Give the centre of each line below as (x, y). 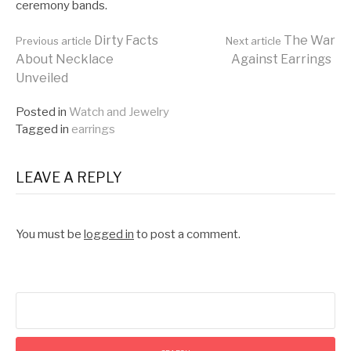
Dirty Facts (125, 41)
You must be (50, 235)
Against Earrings (281, 60)
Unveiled (42, 78)
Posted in (41, 112)
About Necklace (65, 60)
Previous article (54, 41)
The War (308, 41)
